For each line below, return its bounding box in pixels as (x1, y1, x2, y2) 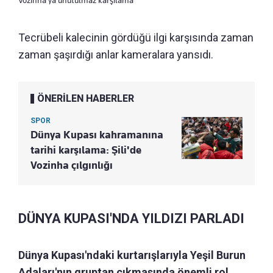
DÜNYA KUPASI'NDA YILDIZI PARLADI (18, 211, 244, 227)
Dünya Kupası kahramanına (30, 129, 163, 141)
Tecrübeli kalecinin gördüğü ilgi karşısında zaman (18, 31, 253, 44)
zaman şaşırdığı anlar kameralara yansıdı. (18, 48, 213, 62)
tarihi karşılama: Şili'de (30, 144, 141, 157)
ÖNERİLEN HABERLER (37, 93, 134, 105)
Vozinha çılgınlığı (30, 159, 113, 172)
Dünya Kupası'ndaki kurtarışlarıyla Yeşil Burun (18, 249, 246, 262)
